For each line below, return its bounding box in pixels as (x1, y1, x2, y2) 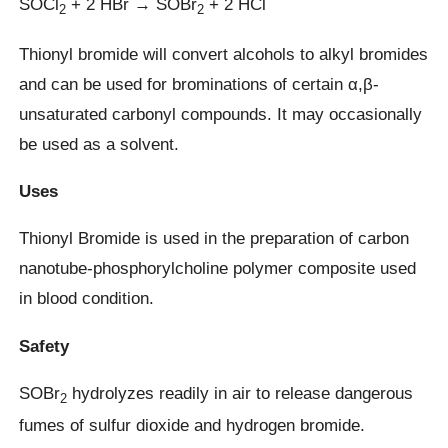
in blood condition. (19, 288, 155, 309)
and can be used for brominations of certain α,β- (19, 73, 380, 94)
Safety (19, 335, 70, 356)
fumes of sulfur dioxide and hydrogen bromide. (19, 415, 366, 436)
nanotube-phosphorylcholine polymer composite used (19, 258, 417, 279)
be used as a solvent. (19, 133, 180, 154)
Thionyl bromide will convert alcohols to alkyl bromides (19, 43, 429, 64)
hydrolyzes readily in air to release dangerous (67, 382, 414, 403)
